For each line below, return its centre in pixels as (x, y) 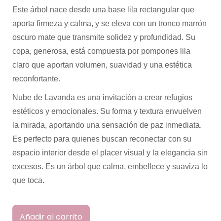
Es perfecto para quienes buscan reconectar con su (102, 139)
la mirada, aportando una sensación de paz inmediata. (107, 125)
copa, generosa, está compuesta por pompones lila (101, 51)
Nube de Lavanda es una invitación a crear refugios (102, 97)
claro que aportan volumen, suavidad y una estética (102, 65)
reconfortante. (36, 79)
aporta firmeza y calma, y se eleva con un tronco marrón (110, 23)
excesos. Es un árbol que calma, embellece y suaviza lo (110, 166)
